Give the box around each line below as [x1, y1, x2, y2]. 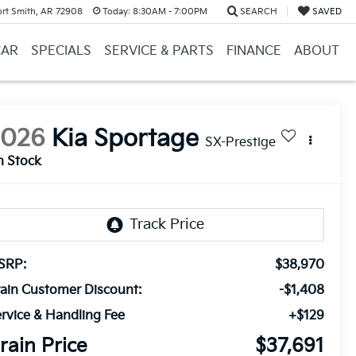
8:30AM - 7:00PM [130, 6, 207, 17]
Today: [102, 6, 130, 17]
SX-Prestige [205, 135, 277, 151]
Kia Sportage [52, 125, 199, 154]
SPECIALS [30, 44, 91, 59]
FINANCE [226, 44, 281, 59]
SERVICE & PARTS [103, 44, 214, 59]
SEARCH [239, 6, 277, 17]
